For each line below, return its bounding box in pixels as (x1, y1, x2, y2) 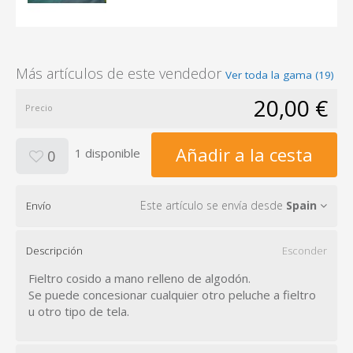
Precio (25, 101, 53, 113)
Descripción (26, 243, 83, 258)
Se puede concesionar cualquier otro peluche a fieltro (28, 286, 316, 303)
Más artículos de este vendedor (16, 63, 225, 83)
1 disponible (75, 145, 140, 162)
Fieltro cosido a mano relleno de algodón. (28, 269, 251, 286)
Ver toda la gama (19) (225, 67, 334, 82)
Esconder (282, 243, 327, 258)
